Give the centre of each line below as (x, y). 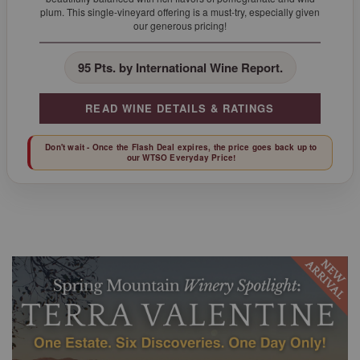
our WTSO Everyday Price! (181, 158)
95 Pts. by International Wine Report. (180, 68)
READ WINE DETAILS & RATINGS (180, 108)
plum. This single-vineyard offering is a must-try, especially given (180, 12)
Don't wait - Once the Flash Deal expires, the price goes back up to (181, 147)
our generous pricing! (180, 26)
